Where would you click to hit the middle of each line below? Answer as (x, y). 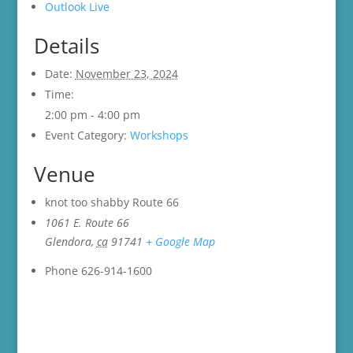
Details (66, 46)
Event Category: (85, 136)
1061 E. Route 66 (87, 223)
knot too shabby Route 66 (111, 203)
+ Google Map (180, 242)
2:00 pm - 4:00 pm (92, 115)
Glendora (68, 242)
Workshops (159, 136)
